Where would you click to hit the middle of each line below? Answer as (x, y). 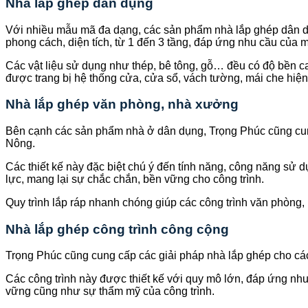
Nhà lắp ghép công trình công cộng (117, 229)
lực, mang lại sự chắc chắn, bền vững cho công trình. (135, 179)
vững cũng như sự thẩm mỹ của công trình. (110, 291)
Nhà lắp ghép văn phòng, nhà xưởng (122, 104)
